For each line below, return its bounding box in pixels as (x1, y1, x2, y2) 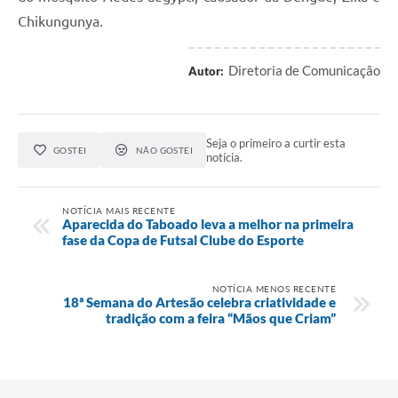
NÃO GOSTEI (135, 145, 194, 156)
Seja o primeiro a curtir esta (206, 136, 346, 151)
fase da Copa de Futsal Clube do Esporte (62, 231, 304, 248)
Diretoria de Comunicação (228, 62, 380, 79)
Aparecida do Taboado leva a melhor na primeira (62, 215, 354, 232)
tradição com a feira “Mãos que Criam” (106, 309, 336, 326)
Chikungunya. (18, 13, 103, 30)
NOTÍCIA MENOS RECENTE (211, 283, 336, 294)
